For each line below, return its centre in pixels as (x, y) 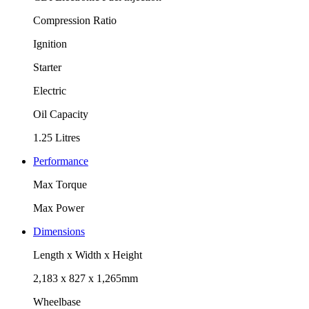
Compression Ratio (75, 20)
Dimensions (59, 231)
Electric (50, 90)
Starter (47, 67)
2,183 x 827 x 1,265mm (86, 278)
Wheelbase (57, 301)
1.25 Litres (57, 137)
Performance (61, 161)
